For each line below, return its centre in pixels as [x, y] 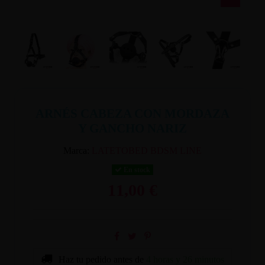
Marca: [76, 150]
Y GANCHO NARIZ [132, 128]
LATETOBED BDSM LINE [147, 150]
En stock [136, 169]
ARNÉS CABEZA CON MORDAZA [132, 113]
